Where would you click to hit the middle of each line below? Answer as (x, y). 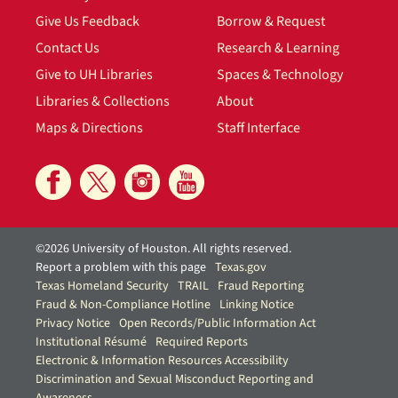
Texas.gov (241, 268)
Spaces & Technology (280, 75)
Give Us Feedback (88, 22)
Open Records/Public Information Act (218, 324)
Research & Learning (278, 48)
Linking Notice (257, 305)
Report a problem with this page (121, 268)
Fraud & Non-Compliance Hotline (123, 305)
